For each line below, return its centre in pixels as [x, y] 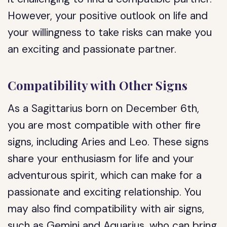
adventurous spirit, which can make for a [105, 175]
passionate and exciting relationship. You [105, 192]
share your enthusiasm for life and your [101, 159]
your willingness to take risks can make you [110, 32]
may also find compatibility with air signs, [106, 209]
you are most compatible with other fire [104, 125]
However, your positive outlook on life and [108, 16]
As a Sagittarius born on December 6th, [104, 108]
